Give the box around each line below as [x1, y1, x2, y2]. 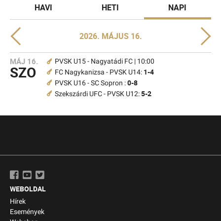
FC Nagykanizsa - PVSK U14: [55, 68, 144, 76]
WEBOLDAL [10, 184, 46, 193]
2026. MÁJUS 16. [79, 31, 142, 41]
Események [10, 208, 44, 216]
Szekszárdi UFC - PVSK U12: [55, 90, 141, 98]
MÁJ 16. [10, 56, 38, 66]
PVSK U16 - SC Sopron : [55, 79, 127, 87]
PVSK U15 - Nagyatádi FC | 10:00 [55, 57, 154, 66]
